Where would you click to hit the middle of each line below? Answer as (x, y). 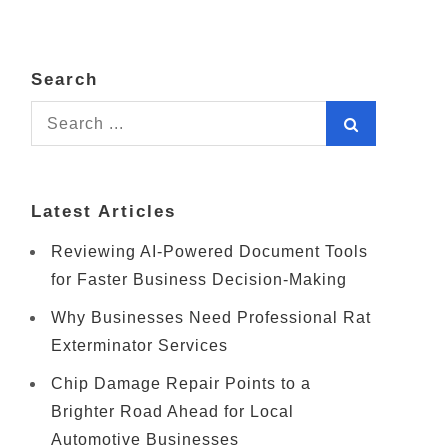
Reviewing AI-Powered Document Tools (209, 251)
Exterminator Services (139, 345)
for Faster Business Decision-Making (199, 279)
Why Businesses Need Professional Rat (211, 317)
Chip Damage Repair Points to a (181, 383)
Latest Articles (103, 211)
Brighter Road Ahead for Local (172, 411)
